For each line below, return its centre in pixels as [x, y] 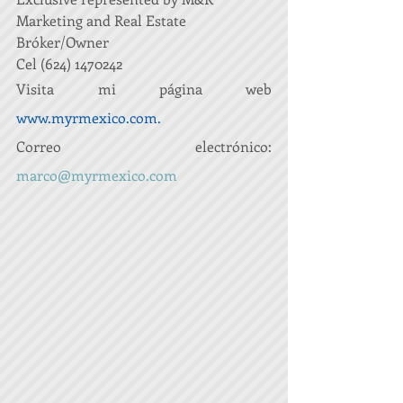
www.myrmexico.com [87, 117]
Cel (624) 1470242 [69, 63]
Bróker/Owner [63, 42]
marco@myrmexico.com [97, 175]
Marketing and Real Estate [101, 20]
